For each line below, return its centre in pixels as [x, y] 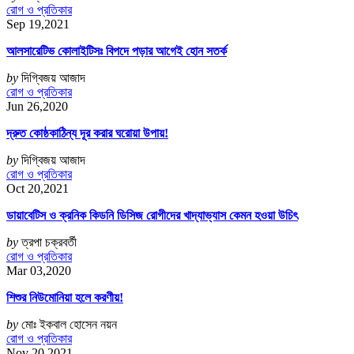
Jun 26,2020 [37, 107]
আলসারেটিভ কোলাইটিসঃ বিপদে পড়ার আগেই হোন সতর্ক [117, 51]
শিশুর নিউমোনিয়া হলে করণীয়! [65, 298]
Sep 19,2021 [38, 24]
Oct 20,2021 [38, 189]
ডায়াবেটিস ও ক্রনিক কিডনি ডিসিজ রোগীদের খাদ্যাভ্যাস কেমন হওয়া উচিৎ [152, 216]
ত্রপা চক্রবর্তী [49, 243]
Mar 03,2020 [39, 271]
